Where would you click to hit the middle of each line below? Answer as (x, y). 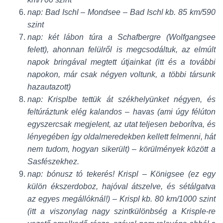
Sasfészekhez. (53, 161)
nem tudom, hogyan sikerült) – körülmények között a (121, 149)
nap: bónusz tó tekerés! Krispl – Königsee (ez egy (121, 174)
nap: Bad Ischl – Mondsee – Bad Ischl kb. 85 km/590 (121, 12)
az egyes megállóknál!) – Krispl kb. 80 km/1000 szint (121, 199)
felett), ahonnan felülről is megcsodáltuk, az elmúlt (121, 49)
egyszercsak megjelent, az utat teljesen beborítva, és (121, 124)
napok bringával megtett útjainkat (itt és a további (121, 62)
